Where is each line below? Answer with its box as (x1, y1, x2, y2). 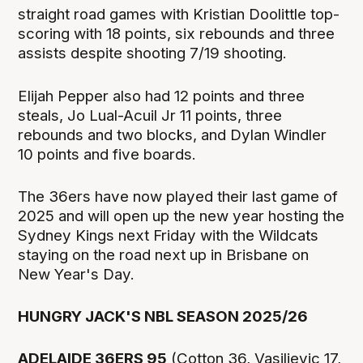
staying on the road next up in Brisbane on (18, 245, 310, 264)
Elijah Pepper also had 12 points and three (18, 86, 305, 105)
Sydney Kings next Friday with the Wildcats (18, 225, 319, 245)
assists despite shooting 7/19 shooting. (18, 44, 288, 63)
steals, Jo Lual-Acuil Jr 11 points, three (18, 105, 283, 125)
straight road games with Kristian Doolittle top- (18, 5, 340, 24)
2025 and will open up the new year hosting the (18, 206, 345, 225)
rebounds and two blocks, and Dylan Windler (18, 125, 327, 144)
